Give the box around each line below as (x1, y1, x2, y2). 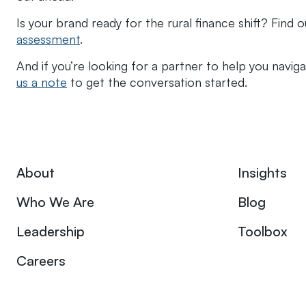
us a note (16, 74, 67, 89)
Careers (16, 251, 66, 269)
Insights (238, 163, 287, 181)
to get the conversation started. (67, 74, 247, 89)
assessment (16, 31, 80, 46)
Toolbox (238, 222, 288, 240)
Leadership (16, 222, 85, 240)
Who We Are (16, 193, 94, 210)
